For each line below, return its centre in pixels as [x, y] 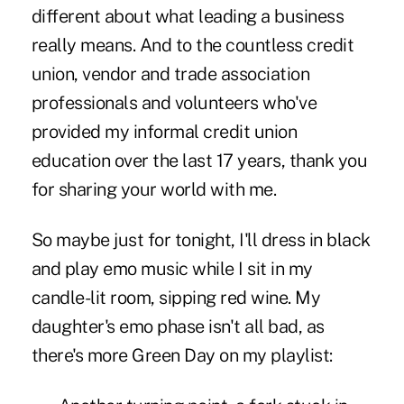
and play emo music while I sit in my [172, 269]
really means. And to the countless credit [193, 46]
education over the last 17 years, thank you [199, 161]
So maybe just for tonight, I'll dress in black [201, 240]
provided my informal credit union [164, 132]
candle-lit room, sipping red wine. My [176, 298]
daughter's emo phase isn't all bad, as [178, 327]
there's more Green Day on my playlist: [182, 356]
